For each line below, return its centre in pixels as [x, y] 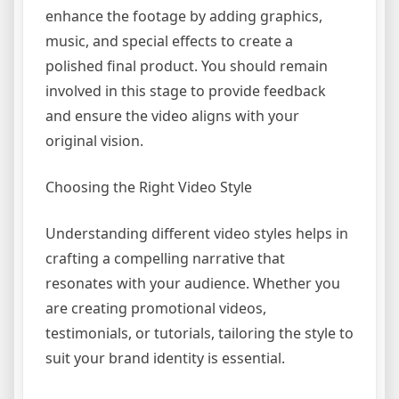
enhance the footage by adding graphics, [184, 16]
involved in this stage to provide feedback [186, 91]
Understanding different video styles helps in [197, 233]
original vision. [94, 141]
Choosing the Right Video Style [149, 187]
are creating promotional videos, [156, 308]
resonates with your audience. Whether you [193, 283]
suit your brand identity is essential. [165, 358]
